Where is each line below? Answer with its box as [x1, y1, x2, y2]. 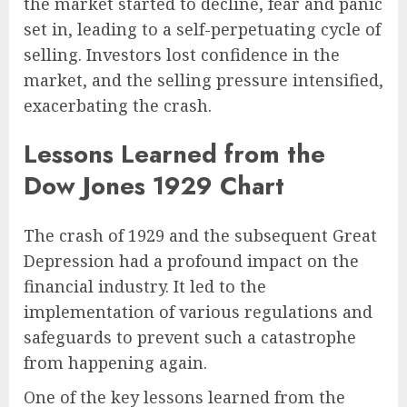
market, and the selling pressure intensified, [24, 68, 383, 91]
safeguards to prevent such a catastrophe [24, 325, 356, 348]
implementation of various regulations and [24, 300, 372, 323]
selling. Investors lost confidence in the [24, 43, 340, 65]
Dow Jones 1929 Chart [24, 168, 284, 204]
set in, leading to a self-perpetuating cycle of [24, 17, 381, 40]
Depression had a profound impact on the [24, 249, 359, 272]
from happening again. [24, 351, 207, 373]
